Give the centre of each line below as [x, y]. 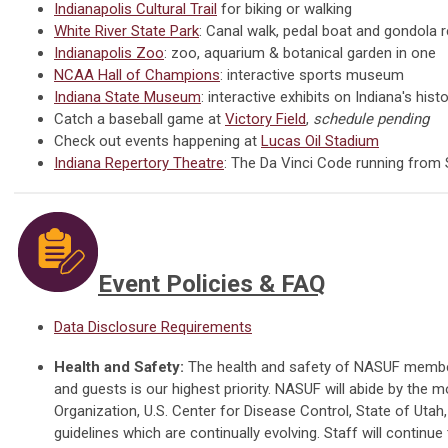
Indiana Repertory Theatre [139, 163]
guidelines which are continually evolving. [189, 433]
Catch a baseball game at [139, 119]
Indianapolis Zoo [109, 53]
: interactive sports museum [312, 75]
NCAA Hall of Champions [137, 75]
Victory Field [265, 119]
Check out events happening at [157, 141]
